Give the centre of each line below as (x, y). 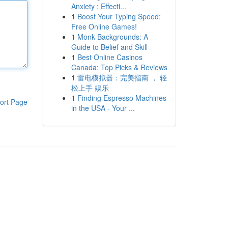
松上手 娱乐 (90, 88)
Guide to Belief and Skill (109, 47)
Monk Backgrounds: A (112, 37)
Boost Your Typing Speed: (119, 16)
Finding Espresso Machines (122, 98)
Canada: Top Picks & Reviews (119, 67)
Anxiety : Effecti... (98, 6)
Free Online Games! (104, 26)
